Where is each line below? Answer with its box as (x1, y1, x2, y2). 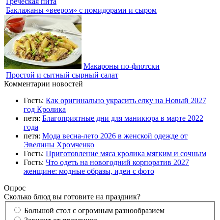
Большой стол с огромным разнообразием (24, 206, 165, 215)
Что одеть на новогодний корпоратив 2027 (46, 158, 189, 167)
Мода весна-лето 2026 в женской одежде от (42, 132, 188, 140)
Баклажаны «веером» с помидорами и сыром (6, 6, 157, 15)
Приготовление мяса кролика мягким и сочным (46, 149, 206, 158)
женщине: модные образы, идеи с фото (24, 167, 154, 176)
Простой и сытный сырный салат (6, 71, 118, 80)
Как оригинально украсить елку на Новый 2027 (46, 96, 206, 105)
